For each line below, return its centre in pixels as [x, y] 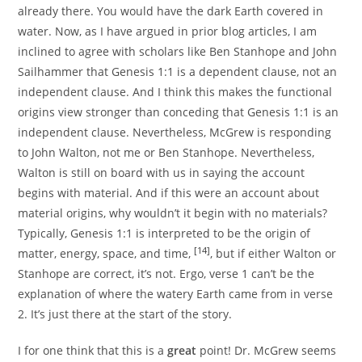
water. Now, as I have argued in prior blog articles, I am [168, 32]
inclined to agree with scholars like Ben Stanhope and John [178, 52]
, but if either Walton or [274, 254]
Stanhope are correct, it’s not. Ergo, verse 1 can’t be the [166, 274]
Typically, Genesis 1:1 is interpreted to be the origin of [164, 234]
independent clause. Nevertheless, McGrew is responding [175, 133]
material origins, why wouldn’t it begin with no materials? [173, 213]
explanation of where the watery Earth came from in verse [176, 294]
